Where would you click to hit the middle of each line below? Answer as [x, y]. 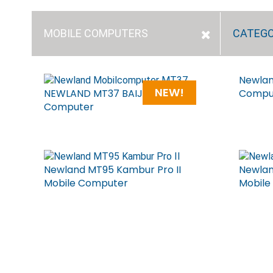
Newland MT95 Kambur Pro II [112, 170]
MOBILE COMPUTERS [96, 33]
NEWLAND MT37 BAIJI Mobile [112, 94]
